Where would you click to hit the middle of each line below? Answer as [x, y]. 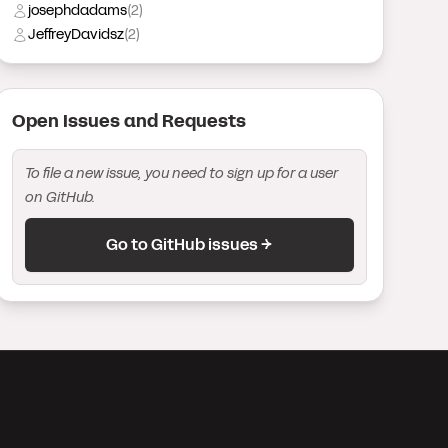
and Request [177, 121]
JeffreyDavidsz [75, 34]
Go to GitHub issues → [189, 244]
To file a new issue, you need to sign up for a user [181, 173]
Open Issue [60, 121]
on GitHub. [59, 197]
